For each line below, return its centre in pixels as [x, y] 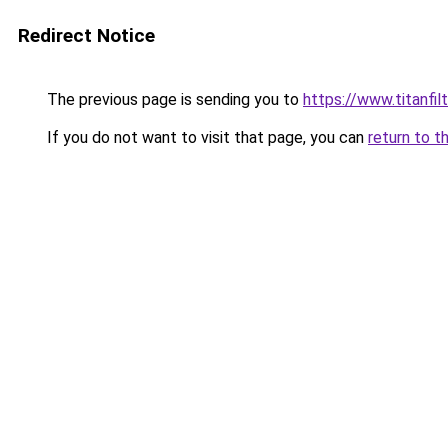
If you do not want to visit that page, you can [205, 137]
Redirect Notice [86, 35]
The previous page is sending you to [173, 99]
